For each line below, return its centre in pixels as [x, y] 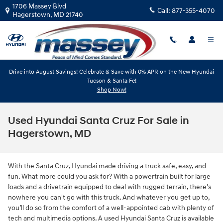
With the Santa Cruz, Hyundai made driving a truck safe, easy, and [107, 166]
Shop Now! [111, 90]
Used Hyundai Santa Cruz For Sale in [99, 121]
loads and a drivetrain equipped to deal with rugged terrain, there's [110, 187]
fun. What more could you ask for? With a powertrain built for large [109, 176]
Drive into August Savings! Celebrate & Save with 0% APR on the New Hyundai [111, 72]
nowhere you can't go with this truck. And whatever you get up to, [109, 197]
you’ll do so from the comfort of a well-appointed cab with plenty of [111, 208]
